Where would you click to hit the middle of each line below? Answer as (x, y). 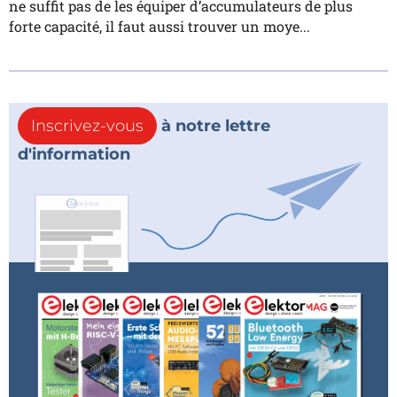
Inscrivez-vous (87, 125)
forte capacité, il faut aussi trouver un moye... (160, 26)
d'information (74, 154)
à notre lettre (214, 125)
